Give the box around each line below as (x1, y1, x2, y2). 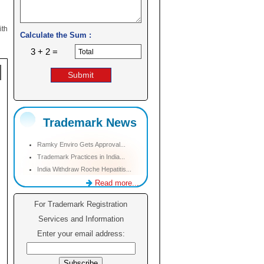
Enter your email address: (37, 229, 125, 238)
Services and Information (38, 214, 124, 223)
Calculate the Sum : (20, 31, 91, 39)
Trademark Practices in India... (37, 153, 125, 160)
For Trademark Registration (34, 200, 127, 209)
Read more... (93, 179, 139, 187)
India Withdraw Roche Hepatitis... (37, 166, 131, 173)
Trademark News (43, 116, 137, 129)
